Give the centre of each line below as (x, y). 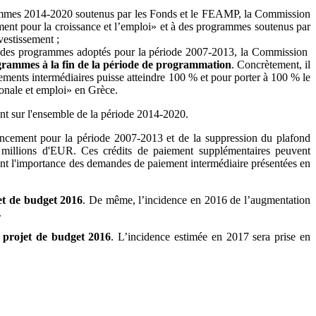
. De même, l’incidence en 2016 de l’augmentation (197, 200)
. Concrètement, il (271, 64)
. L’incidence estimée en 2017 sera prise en (211, 236)
